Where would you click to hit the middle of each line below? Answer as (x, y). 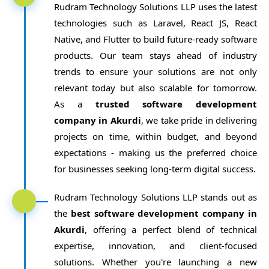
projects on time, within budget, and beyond (156, 136)
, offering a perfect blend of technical (171, 229)
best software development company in (164, 213)
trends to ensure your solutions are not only (156, 71)
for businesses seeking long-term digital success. (155, 169)
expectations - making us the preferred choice (156, 153)
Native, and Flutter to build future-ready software (156, 39)
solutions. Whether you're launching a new (156, 262)
